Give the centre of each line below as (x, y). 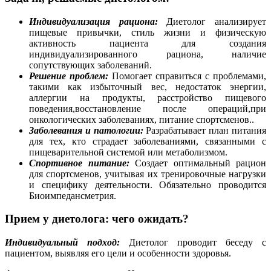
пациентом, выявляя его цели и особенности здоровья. (118, 253)
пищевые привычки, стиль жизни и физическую (148, 32)
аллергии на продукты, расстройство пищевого (148, 97)
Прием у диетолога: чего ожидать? (97, 219)
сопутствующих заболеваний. (90, 65)
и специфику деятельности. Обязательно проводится (148, 184)
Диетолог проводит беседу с (198, 243)
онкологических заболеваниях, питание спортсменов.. (142, 119)
